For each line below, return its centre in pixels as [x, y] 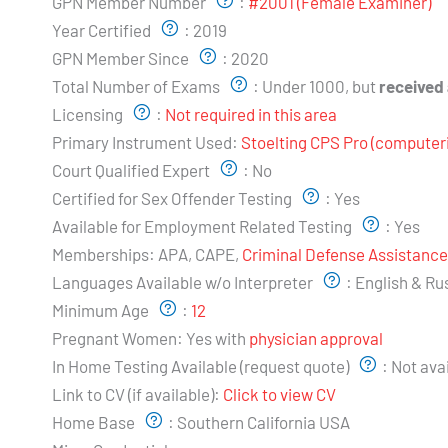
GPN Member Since [122, 58]
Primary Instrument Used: [145, 142]
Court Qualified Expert [132, 170]
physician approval [316, 338]
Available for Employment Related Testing [203, 226]
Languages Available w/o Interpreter [184, 282]
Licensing [89, 114]
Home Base [95, 422]
